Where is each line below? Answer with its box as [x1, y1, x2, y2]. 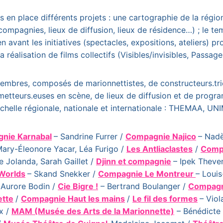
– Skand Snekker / [27, 169, 98, 179]
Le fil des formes [132, 194, 198, 204]
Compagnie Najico [125, 131, 196, 141]
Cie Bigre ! [58, 181, 98, 191]
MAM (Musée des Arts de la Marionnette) [11, 206, 174, 216]
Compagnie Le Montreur [98, 169, 196, 179]
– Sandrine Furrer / [54, 131, 125, 141]
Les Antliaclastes [126, 144, 193, 154]
